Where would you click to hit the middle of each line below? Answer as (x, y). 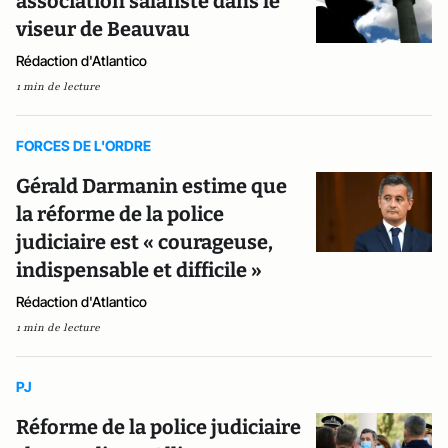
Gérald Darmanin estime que (151, 186)
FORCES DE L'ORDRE (83, 145)
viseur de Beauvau (103, 29)
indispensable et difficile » (139, 270)
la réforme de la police (120, 214)
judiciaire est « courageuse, (144, 242)
